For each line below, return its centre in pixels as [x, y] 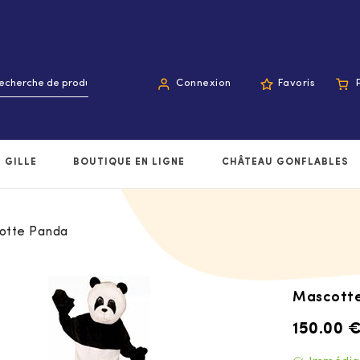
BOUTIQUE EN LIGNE [129, 163]
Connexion [204, 84]
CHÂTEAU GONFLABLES [285, 163]
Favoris [296, 84]
